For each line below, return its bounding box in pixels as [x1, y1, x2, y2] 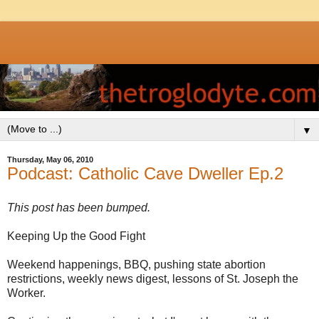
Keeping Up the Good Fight [7, 229, 145, 242]
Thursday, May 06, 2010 [7, 155, 93, 164]
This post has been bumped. [7, 201, 150, 214]
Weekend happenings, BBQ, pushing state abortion [7, 258, 266, 271]
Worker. [7, 286, 46, 299]
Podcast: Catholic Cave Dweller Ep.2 [7, 164, 283, 184]
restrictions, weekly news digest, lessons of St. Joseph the [7, 272, 298, 285]
